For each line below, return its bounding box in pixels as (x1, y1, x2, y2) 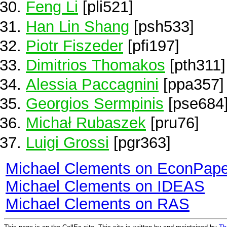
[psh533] (129, 17, 194, 35)
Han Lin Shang (26, 17, 129, 35)
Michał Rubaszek (26, 114, 146, 132)
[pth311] (165, 56, 225, 73)
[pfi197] (123, 36, 179, 54)
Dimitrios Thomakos (26, 56, 165, 73)
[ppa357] (159, 75, 224, 93)
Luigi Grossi (26, 133, 109, 151)
